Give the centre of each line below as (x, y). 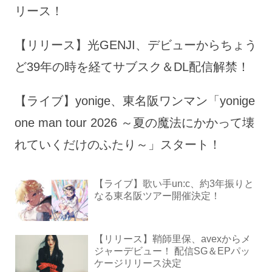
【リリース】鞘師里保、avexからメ (172, 239)
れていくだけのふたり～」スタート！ (118, 144)
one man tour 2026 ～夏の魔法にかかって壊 (134, 122)
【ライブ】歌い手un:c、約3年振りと (174, 183)
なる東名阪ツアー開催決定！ (157, 195)
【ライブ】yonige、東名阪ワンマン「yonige (135, 100)
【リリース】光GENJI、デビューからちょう (136, 45)
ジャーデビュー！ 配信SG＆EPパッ (172, 251)
